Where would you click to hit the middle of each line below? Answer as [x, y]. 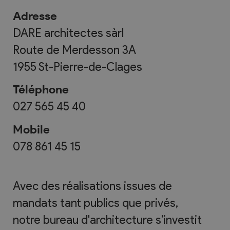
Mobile [31, 129]
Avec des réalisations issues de [92, 186]
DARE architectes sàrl [68, 33]
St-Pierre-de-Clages [90, 67]
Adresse [35, 16]
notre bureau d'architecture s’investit [107, 219]
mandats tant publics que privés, [95, 203]
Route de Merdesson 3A [74, 50]
